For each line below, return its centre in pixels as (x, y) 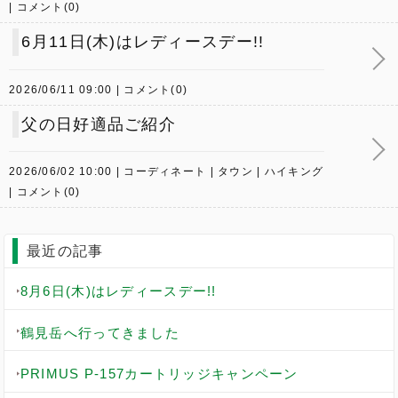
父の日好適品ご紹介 (99, 124)
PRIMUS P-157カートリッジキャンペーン (159, 374)
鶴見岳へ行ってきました (100, 332)
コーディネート (165, 171)
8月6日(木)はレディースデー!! (118, 291)
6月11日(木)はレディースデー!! (143, 42)
